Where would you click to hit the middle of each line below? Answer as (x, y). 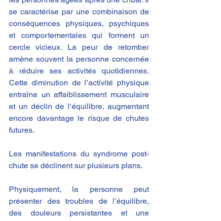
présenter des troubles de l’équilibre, (79, 201)
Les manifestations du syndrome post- (79, 153)
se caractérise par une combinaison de (79, 11)
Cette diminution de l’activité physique (79, 82)
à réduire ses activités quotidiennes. (79, 71)
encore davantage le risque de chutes (79, 118)
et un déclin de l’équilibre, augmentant (79, 106)
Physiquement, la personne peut (79, 189)
